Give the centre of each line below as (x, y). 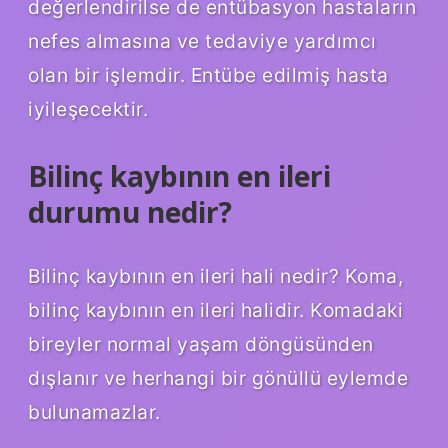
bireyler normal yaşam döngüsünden (201, 343)
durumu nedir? (130, 211)
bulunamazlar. (94, 411)
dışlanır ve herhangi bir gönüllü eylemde (218, 377)
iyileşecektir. (88, 108)
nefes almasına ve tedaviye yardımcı (202, 40)
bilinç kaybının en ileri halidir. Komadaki (215, 309)
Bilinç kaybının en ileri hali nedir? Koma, (215, 275)
